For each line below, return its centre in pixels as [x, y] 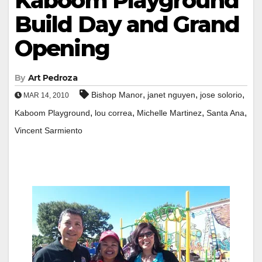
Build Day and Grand [127, 24]
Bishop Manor [117, 94]
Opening [62, 48]
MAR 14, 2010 [45, 95]
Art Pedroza [52, 77]
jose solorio [221, 94]
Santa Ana [225, 113]
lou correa [113, 113]
